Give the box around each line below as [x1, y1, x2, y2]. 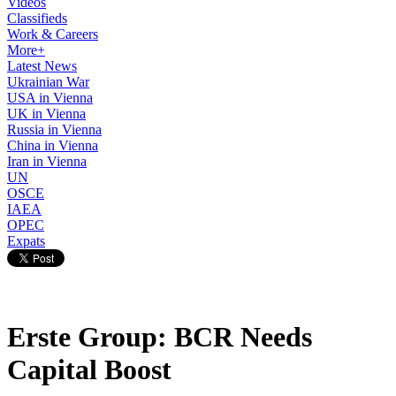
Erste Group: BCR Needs [7, 321, 312, 354]
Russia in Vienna [7, 122, 102, 137]
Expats [7, 233, 45, 248]
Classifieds [7, 11, 67, 26]
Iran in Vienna [7, 154, 87, 169]
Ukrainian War [7, 74, 89, 89]
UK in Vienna [7, 106, 86, 121]
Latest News [7, 58, 77, 73]
